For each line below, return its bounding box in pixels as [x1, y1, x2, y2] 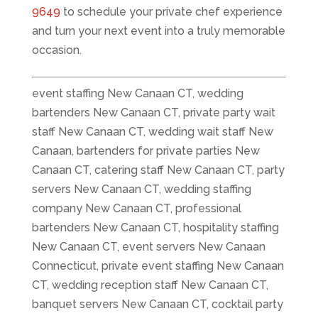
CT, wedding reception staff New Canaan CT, [31, 278, 268, 292]
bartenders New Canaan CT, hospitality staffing [31, 221, 279, 235]
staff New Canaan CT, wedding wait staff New [31, 125, 273, 139]
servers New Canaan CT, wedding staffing [31, 182, 251, 197]
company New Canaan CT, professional [31, 202, 241, 216]
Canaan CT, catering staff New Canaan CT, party [31, 163, 285, 177]
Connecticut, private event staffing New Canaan [31, 259, 284, 273]
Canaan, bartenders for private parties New [31, 144, 260, 158]
